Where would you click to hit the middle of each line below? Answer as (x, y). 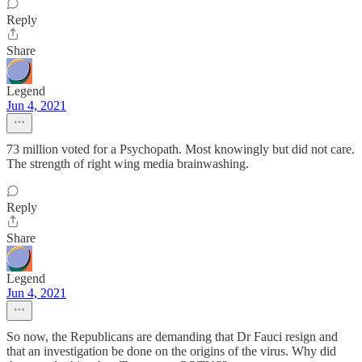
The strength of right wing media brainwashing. (128, 164)
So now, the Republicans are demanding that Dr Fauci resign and (172, 337)
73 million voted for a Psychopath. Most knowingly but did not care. (181, 149)
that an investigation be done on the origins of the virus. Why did (171, 351)
